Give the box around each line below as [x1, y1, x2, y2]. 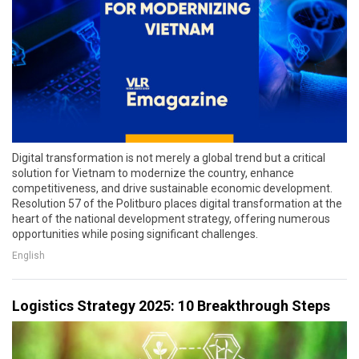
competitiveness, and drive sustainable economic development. [12, 181, 333, 195]
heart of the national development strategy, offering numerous [12, 212, 330, 225]
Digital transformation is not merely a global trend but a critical [12, 151, 325, 164]
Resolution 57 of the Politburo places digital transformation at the [12, 196, 342, 210]
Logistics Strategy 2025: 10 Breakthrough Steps [12, 296, 330, 314]
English [12, 250, 45, 262]
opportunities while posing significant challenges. [12, 227, 258, 240]
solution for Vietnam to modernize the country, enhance [12, 166, 294, 179]
